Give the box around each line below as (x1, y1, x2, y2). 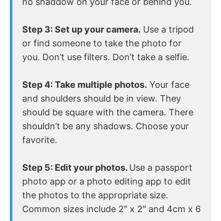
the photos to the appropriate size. (22, 190, 168, 200)
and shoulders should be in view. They (22, 93, 181, 104)
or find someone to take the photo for (22, 38, 182, 48)
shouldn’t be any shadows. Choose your (22, 121, 189, 131)
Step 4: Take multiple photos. (22, 79, 147, 90)
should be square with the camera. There (22, 107, 193, 117)
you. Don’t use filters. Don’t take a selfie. (22, 52, 189, 62)
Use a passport (129, 162, 192, 173)
